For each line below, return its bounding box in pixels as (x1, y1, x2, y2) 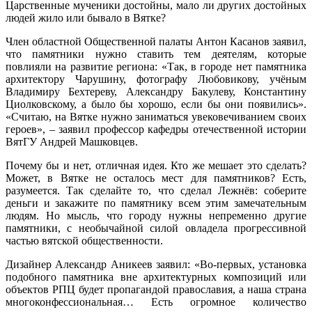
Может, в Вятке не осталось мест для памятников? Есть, (6, 172, 306, 185)
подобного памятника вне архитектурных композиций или (6, 271, 306, 283)
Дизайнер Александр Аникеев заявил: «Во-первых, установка (6, 258, 306, 271)
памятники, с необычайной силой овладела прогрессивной (6, 222, 306, 235)
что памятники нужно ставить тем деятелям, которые (6, 48, 306, 61)
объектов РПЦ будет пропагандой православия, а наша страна (6, 283, 306, 296)
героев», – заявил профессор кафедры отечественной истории (6, 123, 306, 136)
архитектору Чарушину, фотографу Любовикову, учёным (6, 73, 306, 86)
